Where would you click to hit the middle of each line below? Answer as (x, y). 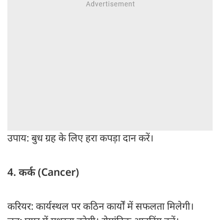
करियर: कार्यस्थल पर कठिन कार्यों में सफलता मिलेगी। (102, 206)
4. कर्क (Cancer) (43, 172)
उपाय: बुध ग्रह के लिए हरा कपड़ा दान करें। (81, 138)
